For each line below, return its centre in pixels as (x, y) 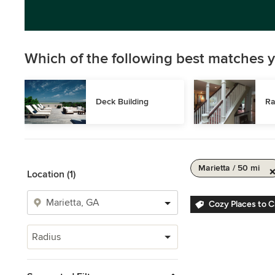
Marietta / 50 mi (229, 168)
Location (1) (51, 174)
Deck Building (122, 102)
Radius (46, 237)
